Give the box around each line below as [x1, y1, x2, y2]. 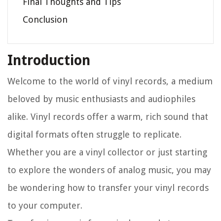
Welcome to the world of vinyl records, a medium [7, 76, 213, 87]
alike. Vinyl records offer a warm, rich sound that [7, 111, 208, 122]
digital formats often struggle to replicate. [7, 129, 182, 140]
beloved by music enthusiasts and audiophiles [7, 94, 195, 105]
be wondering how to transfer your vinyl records [7, 183, 209, 193]
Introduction [7, 52, 90, 69]
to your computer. [7, 200, 82, 211]
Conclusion [23, 14, 68, 25]
